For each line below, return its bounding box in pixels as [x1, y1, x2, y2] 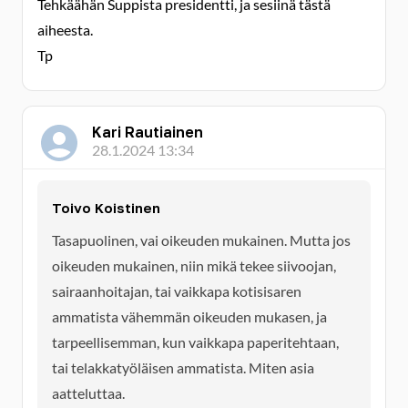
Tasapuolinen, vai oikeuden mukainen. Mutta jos [52, 231, 351, 249]
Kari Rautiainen [92, 123, 203, 141]
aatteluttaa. [52, 384, 125, 402]
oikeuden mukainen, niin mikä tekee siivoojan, [52, 257, 336, 274]
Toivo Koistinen [52, 199, 160, 216]
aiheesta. [37, 21, 93, 38]
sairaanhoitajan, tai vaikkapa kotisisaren [52, 282, 301, 300]
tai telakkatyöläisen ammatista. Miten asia [52, 359, 314, 376]
